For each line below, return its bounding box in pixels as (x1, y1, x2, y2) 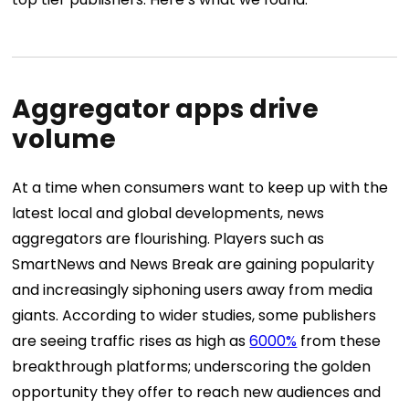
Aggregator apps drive (12, 91, 320, 127)
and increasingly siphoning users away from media (12, 279, 373, 301)
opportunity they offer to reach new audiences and (12, 382, 382, 404)
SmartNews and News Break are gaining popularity (12, 254, 375, 276)
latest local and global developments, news (12, 203, 325, 225)
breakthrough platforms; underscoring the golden (12, 356, 372, 378)
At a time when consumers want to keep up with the (12, 177, 389, 199)
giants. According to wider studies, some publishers (12, 305, 377, 327)
